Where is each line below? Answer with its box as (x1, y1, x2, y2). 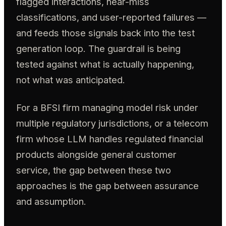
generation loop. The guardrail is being (16, 42, 181, 54)
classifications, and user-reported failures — (16, 11, 206, 23)
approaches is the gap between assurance (16, 180, 199, 192)
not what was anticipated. (16, 74, 125, 85)
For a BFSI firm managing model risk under (16, 102, 198, 114)
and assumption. (16, 196, 86, 207)
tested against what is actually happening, (16, 58, 194, 70)
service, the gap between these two (16, 164, 171, 176)
